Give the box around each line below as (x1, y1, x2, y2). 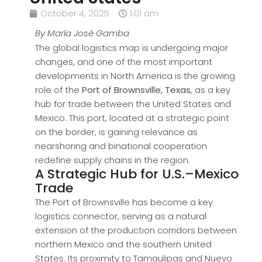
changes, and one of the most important (35, 56, 212, 68)
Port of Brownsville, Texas (82, 84, 191, 96)
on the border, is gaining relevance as (35, 126, 198, 139)
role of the (35, 84, 82, 96)
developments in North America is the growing (35, 70, 235, 82)
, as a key (191, 84, 230, 96)
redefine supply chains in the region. (35, 154, 190, 167)
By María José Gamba (35, 27, 129, 40)
